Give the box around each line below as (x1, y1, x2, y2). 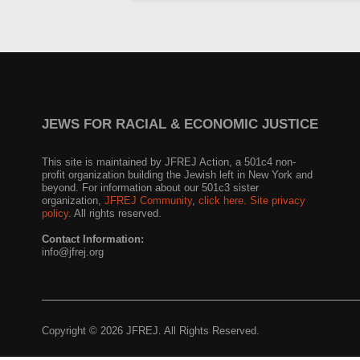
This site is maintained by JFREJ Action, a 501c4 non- (42, 156, 296, 168)
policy (42, 207, 68, 219)
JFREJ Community (104, 194, 192, 207)
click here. (198, 194, 247, 207)
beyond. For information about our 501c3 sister (42, 182, 259, 194)
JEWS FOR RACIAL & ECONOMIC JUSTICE (42, 117, 318, 132)
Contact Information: (42, 233, 144, 245)
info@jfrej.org (42, 246, 104, 258)
